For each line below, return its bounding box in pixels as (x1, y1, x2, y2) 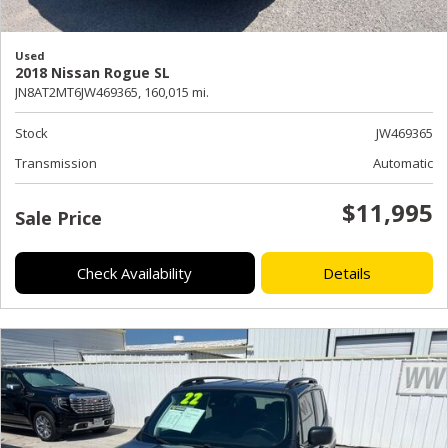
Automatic (373, 153, 433, 172)
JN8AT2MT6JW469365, (15, 82, 141, 101)
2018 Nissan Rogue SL (15, 62, 170, 82)
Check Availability (77, 262, 193, 283)
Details (322, 262, 371, 283)
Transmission (15, 153, 97, 172)
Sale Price (15, 205, 102, 230)
